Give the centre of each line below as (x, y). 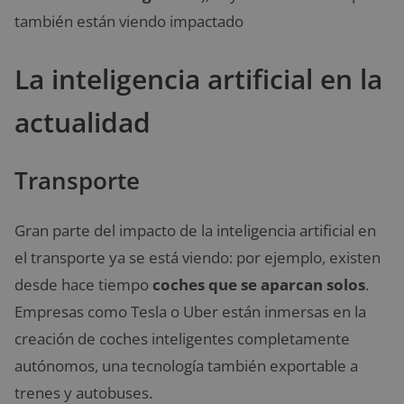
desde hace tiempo (83, 285)
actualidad (83, 123)
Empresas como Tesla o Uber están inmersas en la (190, 312)
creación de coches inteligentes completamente (182, 339)
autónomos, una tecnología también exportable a (186, 366)
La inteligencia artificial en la (198, 79)
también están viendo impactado (129, 21)
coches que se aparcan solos (259, 285)
